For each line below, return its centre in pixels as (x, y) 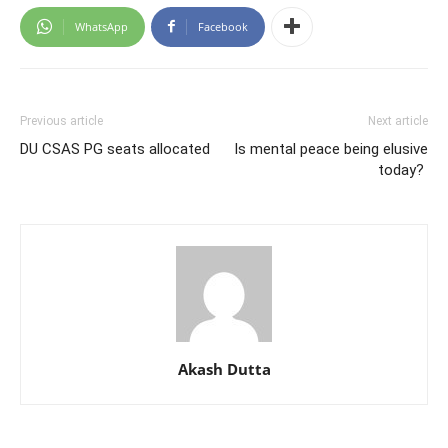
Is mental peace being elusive (331, 148)
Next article (398, 120)
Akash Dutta (224, 368)
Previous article (61, 120)
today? (403, 169)
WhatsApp (101, 26)
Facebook (223, 26)
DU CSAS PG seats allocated (117, 148)
